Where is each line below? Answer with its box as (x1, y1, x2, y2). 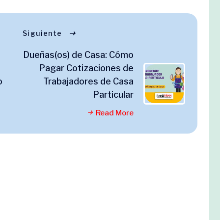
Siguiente (23, 29, 62, 37)
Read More (96, 109, 134, 117)
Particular (93, 89, 134, 100)
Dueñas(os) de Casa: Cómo (23, 50, 134, 60)
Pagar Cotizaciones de (39, 63, 134, 73)
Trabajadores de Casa (43, 76, 134, 86)
